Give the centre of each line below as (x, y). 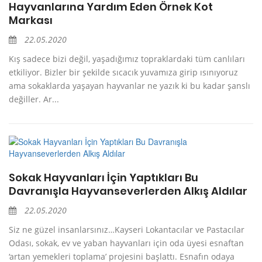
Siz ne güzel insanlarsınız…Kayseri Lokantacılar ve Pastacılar (127, 230)
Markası (31, 20)
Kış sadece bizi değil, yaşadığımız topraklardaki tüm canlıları (127, 59)
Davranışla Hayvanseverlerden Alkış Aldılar (128, 191)
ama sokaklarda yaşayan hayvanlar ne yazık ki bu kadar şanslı (130, 86)
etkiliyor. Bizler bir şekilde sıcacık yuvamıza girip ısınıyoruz (123, 73)
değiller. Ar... (34, 99)
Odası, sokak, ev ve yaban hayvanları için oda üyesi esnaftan (126, 243)
